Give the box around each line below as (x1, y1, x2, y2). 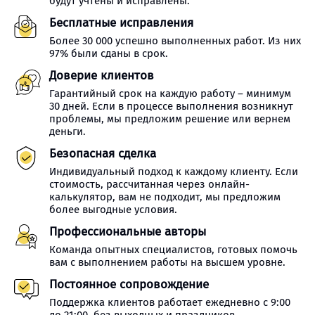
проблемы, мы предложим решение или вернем (49, 112, 290, 125)
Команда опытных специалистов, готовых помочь (49, 243, 297, 256)
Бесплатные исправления (49, 15, 193, 30)
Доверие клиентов (49, 68, 154, 83)
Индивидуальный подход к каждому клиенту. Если (49, 165, 298, 178)
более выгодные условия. (49, 203, 177, 216)
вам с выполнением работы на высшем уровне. (49, 256, 285, 269)
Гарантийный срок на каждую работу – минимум (49, 87, 291, 100)
